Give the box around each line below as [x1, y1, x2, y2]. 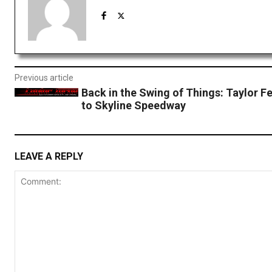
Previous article [15, 73, 73, 83]
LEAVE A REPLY [15, 150, 83, 162]
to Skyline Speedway [81, 99, 186, 112]
